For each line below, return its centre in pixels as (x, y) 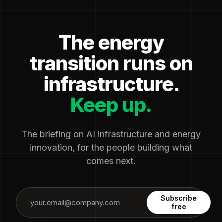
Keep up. (111, 105)
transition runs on (111, 63)
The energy (111, 42)
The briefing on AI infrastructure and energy (111, 134)
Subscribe (179, 198)
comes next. (111, 161)
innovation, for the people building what (111, 147)
